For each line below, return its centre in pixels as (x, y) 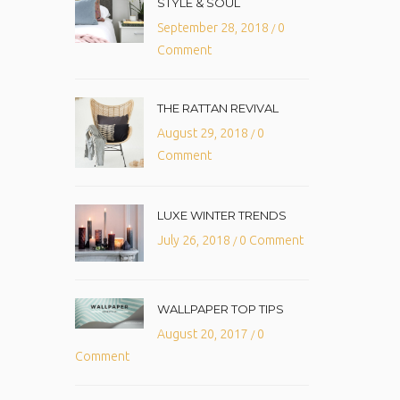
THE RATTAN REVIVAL (217, 108)
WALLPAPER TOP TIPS (220, 309)
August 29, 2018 (204, 133)
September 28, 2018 (214, 28)
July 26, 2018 (195, 240)
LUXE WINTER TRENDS (221, 215)
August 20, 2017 (204, 334)
